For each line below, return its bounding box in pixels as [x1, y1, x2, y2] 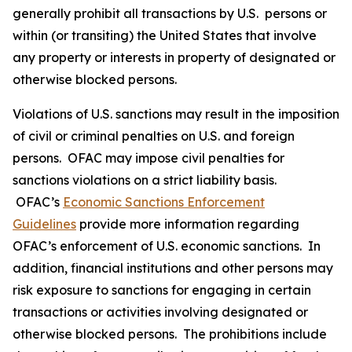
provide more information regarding [76, 215, 299, 232]
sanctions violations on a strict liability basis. [13, 171, 277, 188]
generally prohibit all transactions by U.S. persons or [13, 5, 327, 21]
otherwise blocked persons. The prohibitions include [13, 325, 327, 342]
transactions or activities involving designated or [13, 303, 308, 320]
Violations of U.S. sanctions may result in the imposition [13, 105, 339, 122]
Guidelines [13, 215, 76, 232]
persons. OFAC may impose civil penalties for [13, 149, 284, 166]
